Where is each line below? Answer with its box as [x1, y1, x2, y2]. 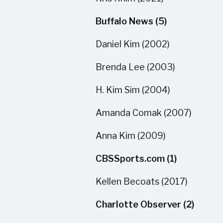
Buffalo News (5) [96, 16, 167, 26]
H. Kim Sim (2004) [96, 85, 170, 95]
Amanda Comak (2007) [96, 108, 192, 118]
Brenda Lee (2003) [96, 62, 175, 72]
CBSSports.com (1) [96, 153, 177, 164]
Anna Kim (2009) [96, 130, 166, 141]
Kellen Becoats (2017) [96, 176, 188, 187]
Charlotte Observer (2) [96, 199, 194, 210]
